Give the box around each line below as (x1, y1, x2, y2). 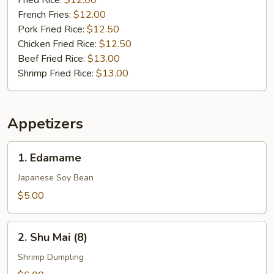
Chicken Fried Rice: (18, 37, 99, 51)
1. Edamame (18, 150, 81, 165)
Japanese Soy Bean (18, 172, 94, 183)
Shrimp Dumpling (18, 251, 84, 263)
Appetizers (7, 114, 83, 133)
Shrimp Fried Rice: (18, 67, 96, 80)
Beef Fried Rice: (18, 52, 87, 65)
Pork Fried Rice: (18, 23, 87, 36)
